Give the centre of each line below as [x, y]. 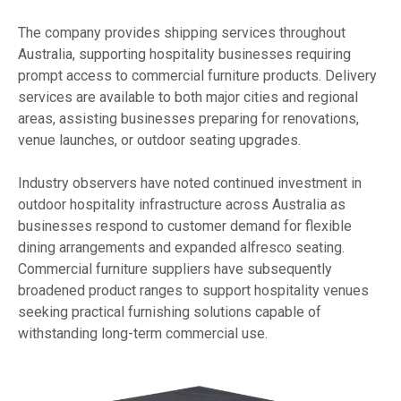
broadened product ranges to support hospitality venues [193, 290]
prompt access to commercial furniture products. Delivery [197, 75]
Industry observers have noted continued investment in [190, 183]
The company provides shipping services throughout [182, 32]
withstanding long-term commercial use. [143, 333]
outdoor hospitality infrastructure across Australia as [182, 204]
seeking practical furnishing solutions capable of [170, 311]
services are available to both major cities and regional [188, 97]
